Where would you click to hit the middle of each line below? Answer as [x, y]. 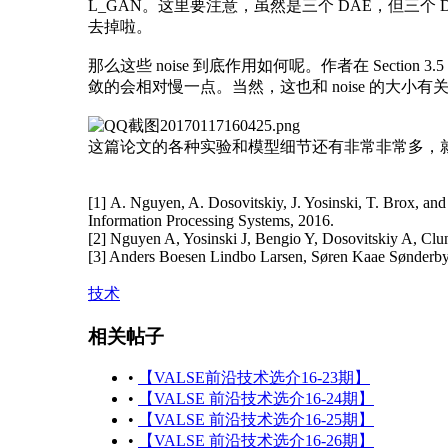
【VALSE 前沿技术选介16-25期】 [256, 420]
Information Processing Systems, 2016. [211, 220]
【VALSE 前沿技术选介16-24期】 [256, 399]
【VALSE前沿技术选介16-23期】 [254, 378]
